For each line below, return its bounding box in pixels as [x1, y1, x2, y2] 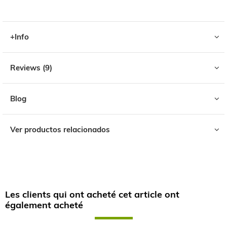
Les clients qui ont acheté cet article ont [5, 188, 179, 200]
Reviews [10, 63, 43, 73]
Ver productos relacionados [10, 125, 110, 135]
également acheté [5, 199, 83, 211]
